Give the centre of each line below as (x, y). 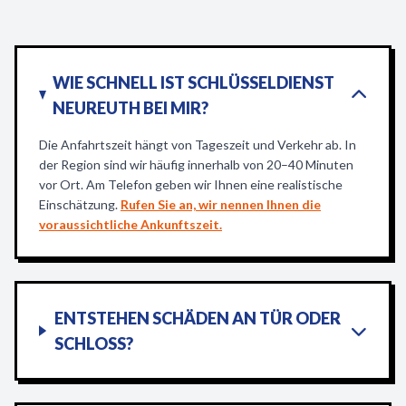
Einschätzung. (80, 204)
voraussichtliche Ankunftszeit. (130, 224)
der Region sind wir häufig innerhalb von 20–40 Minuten (196, 164)
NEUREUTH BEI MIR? (131, 108)
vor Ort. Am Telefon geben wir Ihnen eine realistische (191, 184)
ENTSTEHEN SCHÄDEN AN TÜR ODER (197, 318)
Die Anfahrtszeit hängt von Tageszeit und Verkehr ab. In (198, 145)
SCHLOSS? (93, 343)
